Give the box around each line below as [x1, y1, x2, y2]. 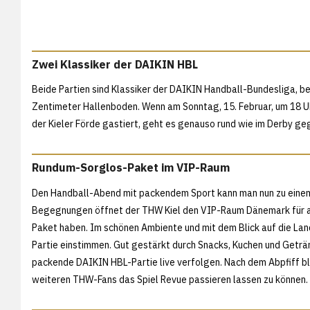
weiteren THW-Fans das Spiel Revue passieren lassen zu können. [32, 273, 308, 286]
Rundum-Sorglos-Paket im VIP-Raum [32, 161, 230, 175]
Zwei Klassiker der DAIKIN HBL [32, 57, 198, 71]
